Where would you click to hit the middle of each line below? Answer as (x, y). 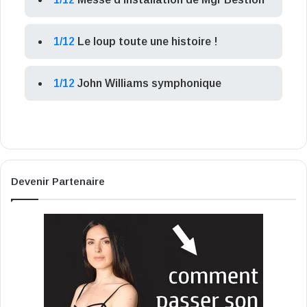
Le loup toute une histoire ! (148, 42)
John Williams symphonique (149, 84)
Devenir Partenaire (58, 182)
